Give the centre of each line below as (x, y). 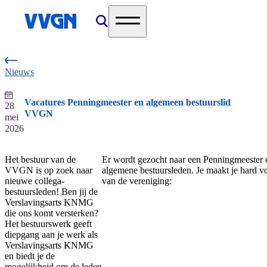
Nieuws (19, 72)
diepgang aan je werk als (51, 234)
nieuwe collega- (35, 181)
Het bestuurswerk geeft (48, 223)
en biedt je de (30, 256)
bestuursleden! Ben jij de (51, 191)
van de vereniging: (137, 181)
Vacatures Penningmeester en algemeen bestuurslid (127, 103)
